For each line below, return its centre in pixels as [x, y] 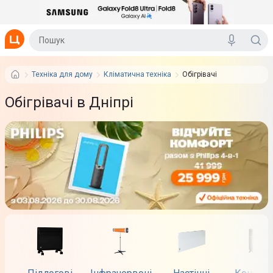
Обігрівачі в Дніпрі [69, 102]
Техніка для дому [62, 74]
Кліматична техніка [137, 74]
